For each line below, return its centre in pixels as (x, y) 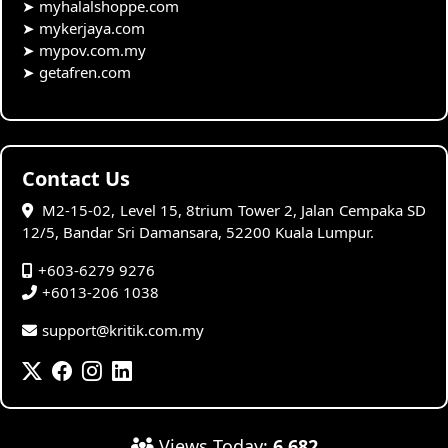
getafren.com (85, 71)
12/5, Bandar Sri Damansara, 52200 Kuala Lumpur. (198, 231)
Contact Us (76, 178)
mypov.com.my (92, 49)
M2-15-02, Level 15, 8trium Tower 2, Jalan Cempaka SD (232, 209)
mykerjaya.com (92, 27)
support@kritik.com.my (123, 329)
